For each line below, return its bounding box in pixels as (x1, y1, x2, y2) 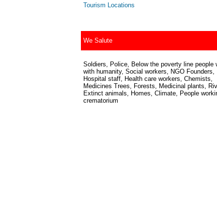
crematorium (83, 97, 118, 104)
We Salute (83, 37, 112, 44)
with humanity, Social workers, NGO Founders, (83, 68, 215, 75)
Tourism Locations (83, 1, 135, 9)
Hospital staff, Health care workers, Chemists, (83, 75, 213, 82)
